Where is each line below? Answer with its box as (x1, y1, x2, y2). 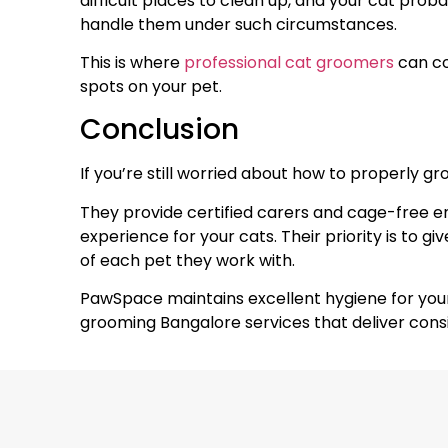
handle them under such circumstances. (80, 12, 397, 36)
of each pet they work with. (80, 248, 295, 272)
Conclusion (80, 110, 239, 150)
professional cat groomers (180, 51, 394, 75)
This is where (80, 51, 180, 75)
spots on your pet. (80, 75, 222, 99)
